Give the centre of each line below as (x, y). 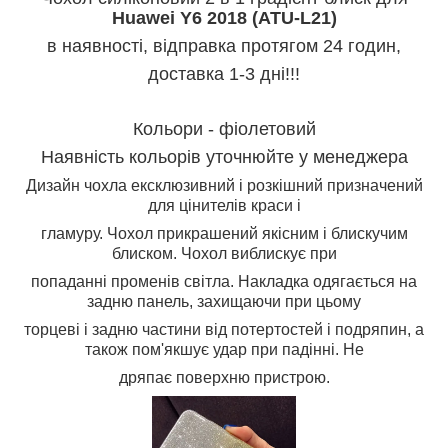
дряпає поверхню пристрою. (224, 377)
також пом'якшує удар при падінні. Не (224, 349)
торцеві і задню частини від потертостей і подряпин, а (224, 329)
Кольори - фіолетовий (224, 128)
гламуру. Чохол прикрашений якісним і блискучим (224, 233)
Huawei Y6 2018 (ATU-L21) (224, 17)
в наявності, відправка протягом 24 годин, (224, 45)
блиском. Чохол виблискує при (224, 253)
